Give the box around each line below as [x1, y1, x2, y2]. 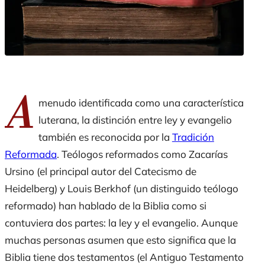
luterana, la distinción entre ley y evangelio [38, 113, 232, 126]
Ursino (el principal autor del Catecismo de [5, 164, 196, 177]
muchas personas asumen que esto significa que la [5, 233, 236, 246]
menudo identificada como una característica [38, 96, 244, 109]
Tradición [172, 130, 214, 143]
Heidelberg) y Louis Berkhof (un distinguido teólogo [5, 182, 238, 195]
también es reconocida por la [38, 130, 172, 143]
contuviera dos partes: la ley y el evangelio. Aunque [5, 216, 238, 229]
